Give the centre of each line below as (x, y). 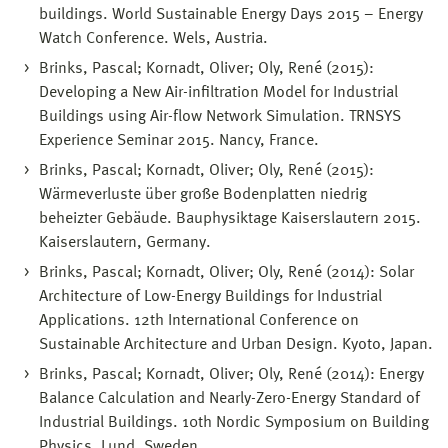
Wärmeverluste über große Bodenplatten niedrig (203, 194)
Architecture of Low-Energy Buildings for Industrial (210, 296)
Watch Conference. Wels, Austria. (153, 38)
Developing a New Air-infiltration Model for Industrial (218, 92)
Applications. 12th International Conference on (199, 320)
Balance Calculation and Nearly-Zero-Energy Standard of (229, 398)
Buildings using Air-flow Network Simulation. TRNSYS (220, 116)
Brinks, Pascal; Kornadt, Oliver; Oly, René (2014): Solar (226, 272)
